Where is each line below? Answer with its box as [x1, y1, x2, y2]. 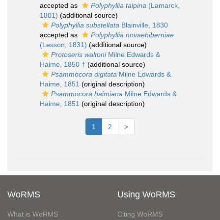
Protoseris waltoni [51, 51, 106, 58]
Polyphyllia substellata [51, 21, 119, 29]
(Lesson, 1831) [40, 41, 87, 49]
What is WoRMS [7, 210, 58, 218]
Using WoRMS [117, 190, 175, 199]
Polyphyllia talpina [91, 1, 146, 9]
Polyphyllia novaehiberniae [91, 31, 174, 39]
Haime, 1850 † [40, 60, 85, 68]
